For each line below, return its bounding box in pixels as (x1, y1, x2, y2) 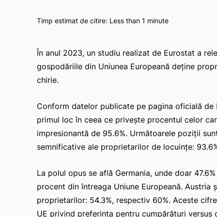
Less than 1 (109, 16, 145, 25)
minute (145, 16, 169, 25)
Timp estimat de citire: (37, 16, 109, 25)
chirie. (37, 75, 59, 85)
